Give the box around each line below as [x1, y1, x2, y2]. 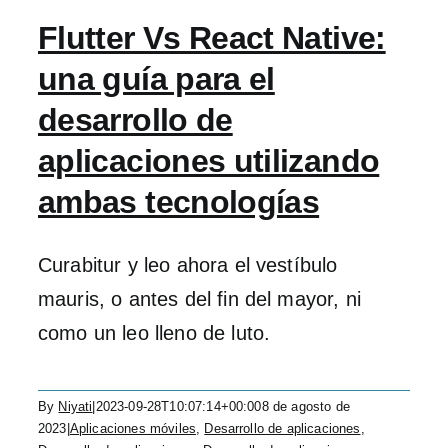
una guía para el [38, 61, 275, 97]
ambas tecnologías [38, 184, 320, 220]
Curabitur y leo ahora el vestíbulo [38, 254, 338, 276]
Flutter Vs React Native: [38, 20, 386, 56]
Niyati [58, 399, 93, 414]
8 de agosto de [261, 399, 350, 414]
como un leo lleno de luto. [38, 322, 271, 344]
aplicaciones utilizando [38, 143, 380, 179]
